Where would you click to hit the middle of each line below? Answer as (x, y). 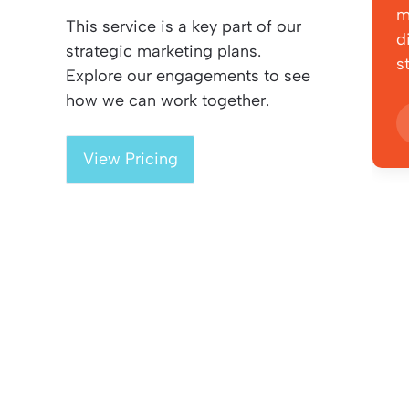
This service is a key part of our (184, 27)
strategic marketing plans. (163, 52)
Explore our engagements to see (188, 76)
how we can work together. (168, 101)
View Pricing (130, 159)
